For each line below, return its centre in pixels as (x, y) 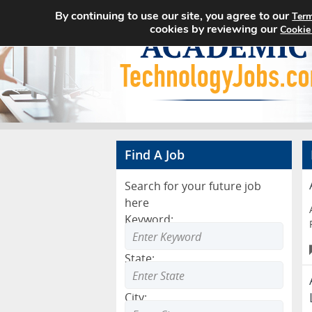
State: (140, 258)
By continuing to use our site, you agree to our (174, 16)
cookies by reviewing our (215, 29)
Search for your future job (193, 186)
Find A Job (155, 155)
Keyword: (149, 219)
